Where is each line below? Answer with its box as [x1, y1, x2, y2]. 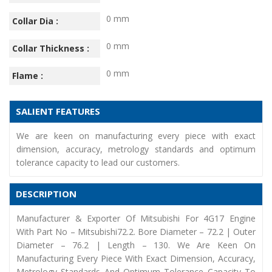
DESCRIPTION [16, 187, 76, 200]
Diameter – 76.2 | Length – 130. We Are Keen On [16, 239, 256, 251]
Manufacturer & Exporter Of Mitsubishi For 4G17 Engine [16, 212, 256, 224]
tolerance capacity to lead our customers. [16, 156, 180, 168]
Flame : [12, 69, 43, 81]
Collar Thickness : [12, 42, 89, 54]
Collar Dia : [12, 15, 58, 27]
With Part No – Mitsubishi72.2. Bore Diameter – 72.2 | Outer [16, 225, 256, 237]
